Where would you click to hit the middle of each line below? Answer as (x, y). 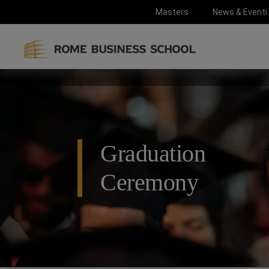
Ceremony (149, 182)
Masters (172, 12)
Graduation (153, 153)
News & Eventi (240, 12)
